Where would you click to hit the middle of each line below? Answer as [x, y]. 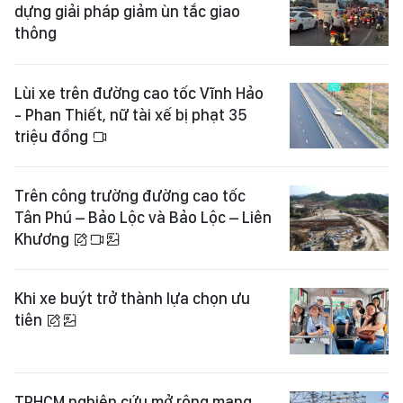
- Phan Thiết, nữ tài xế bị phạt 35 [131, 114]
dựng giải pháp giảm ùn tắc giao [127, 12]
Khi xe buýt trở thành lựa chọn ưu [132, 299]
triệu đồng [53, 136]
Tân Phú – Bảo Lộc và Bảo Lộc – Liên [143, 217]
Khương [44, 238]
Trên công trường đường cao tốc [130, 195]
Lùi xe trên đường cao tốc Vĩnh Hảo [139, 93]
